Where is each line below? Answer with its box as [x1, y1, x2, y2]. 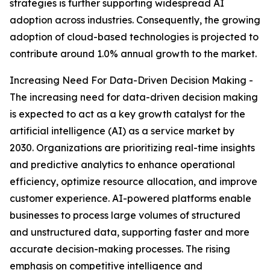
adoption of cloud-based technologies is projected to [10, 31, 259, 43]
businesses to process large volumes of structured [10, 209, 240, 222]
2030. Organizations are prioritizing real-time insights [10, 142, 255, 154]
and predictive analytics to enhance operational [10, 159, 235, 171]
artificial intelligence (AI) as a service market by [10, 125, 234, 137]
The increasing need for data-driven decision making [10, 91, 258, 104]
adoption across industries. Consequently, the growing [10, 14, 260, 27]
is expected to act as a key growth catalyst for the [10, 108, 245, 121]
